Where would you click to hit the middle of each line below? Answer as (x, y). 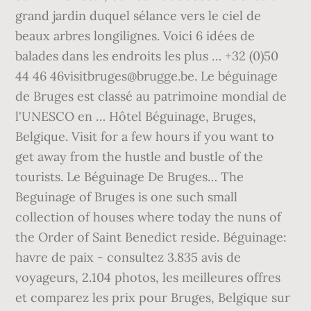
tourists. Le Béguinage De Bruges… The (130, 177)
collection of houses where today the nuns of (149, 217)
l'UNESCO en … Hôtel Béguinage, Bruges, (136, 116)
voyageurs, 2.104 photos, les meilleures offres (148, 277)
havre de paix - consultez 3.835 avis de (128, 257)
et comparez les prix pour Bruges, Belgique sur (153, 297)
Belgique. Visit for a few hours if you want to (145, 136)
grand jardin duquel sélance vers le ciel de (138, 16)
